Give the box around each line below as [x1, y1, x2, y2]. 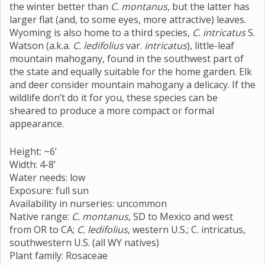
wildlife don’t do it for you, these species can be [9, 91, 218, 104]
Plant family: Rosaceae [9, 248, 108, 262]
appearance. [9, 117, 64, 130]
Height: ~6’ [9, 144, 57, 158]
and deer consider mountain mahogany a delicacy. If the [9, 77, 256, 91]
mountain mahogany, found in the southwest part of [9, 51, 244, 65]
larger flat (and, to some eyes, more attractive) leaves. [9, 12, 246, 26]
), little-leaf [187, 38, 234, 52]
